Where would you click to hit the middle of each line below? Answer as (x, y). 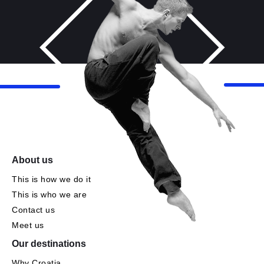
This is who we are (49, 195)
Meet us (28, 225)
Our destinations (49, 244)
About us (32, 160)
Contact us (33, 210)
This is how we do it (51, 179)
